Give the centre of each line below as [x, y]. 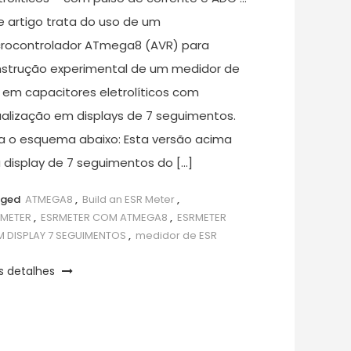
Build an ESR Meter [129, 199]
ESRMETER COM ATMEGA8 [105, 217]
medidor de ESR [177, 235]
